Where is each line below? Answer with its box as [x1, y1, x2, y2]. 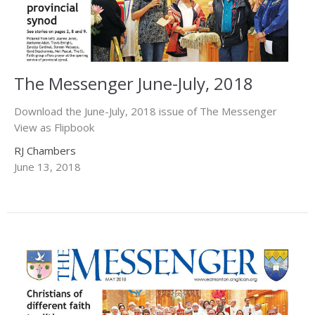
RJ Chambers [14, 143, 76, 158]
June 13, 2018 [14, 160, 81, 174]
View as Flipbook [14, 120, 94, 135]
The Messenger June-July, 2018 [14, 72, 253, 96]
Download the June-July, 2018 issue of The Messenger [14, 104, 277, 119]
